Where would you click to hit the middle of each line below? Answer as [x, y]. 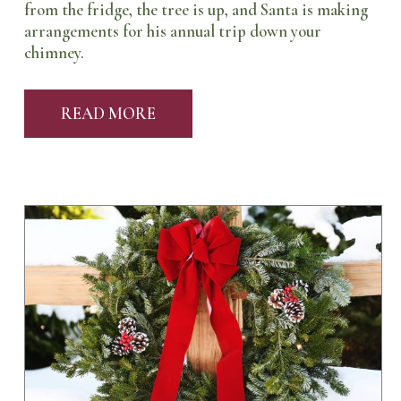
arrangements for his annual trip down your [172, 32]
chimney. [54, 53]
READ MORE [108, 113]
